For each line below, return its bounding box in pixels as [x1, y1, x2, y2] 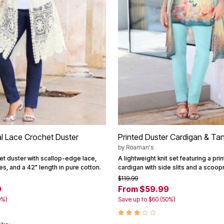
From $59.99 [118, 183, 169, 194]
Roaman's [126, 143, 153, 151]
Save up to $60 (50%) [118, 195, 175, 203]
